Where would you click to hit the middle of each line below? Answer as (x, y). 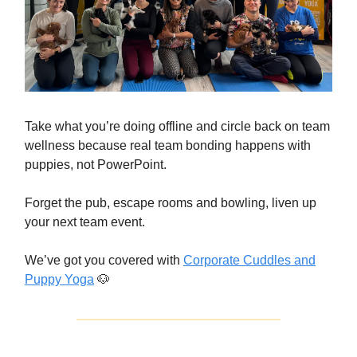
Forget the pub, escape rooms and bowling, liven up (171, 202)
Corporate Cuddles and (249, 260)
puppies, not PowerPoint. (96, 164)
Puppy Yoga (59, 279)
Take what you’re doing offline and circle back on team (177, 126)
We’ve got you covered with (104, 260)
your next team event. (85, 222)
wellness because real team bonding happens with (168, 145)
